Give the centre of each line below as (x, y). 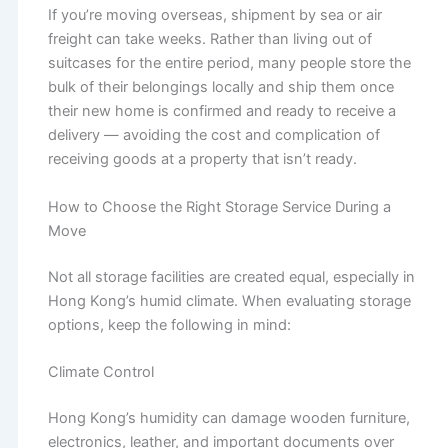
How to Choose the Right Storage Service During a (219, 206)
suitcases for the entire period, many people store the (229, 63)
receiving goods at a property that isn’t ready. (202, 159)
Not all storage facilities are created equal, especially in (231, 276)
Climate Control (100, 371)
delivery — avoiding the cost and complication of (213, 135)
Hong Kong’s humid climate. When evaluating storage (229, 300)
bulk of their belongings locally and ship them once (220, 87)
